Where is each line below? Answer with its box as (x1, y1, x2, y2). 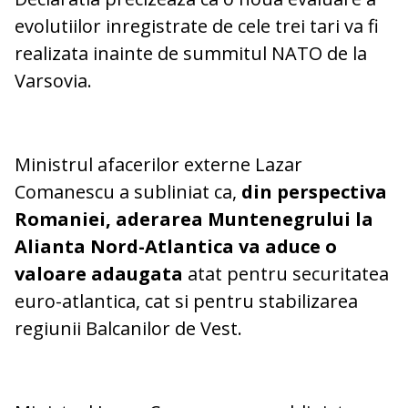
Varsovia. (15, 68, 92, 94)
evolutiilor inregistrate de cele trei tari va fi (15, 14, 379, 39)
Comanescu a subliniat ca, (15, 179, 241, 205)
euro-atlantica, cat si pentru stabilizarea (15, 289, 358, 314)
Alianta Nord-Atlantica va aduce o (15, 234, 337, 260)
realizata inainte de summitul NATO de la (15, 41, 367, 66)
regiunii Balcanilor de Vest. (15, 316, 247, 342)
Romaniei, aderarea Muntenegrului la (15, 207, 373, 232)
